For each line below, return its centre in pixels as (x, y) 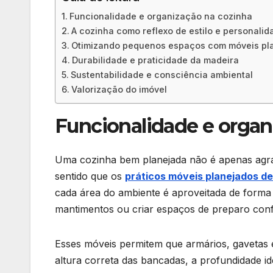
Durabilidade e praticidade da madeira (155, 60)
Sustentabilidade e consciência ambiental (161, 74)
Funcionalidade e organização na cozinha (161, 16)
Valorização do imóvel (119, 89)
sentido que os (90, 176)
